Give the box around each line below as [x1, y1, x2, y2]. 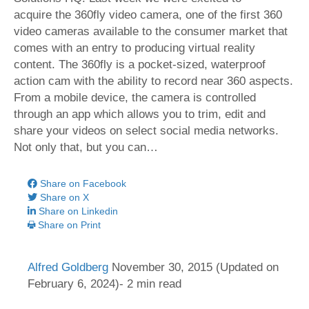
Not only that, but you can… [14, 141, 158, 154]
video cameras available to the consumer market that [14, 25, 288, 39]
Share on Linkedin [39, 206, 118, 217]
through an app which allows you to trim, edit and [14, 108, 266, 121]
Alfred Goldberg [28, 261, 108, 275]
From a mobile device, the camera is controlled [14, 91, 256, 105]
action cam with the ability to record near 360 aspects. [14, 74, 293, 88]
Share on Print [38, 219, 101, 231]
